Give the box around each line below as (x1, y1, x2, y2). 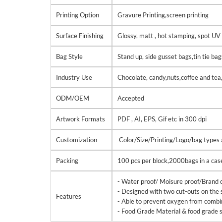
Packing (56, 157, 78, 165)
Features (56, 192, 81, 200)
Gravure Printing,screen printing (117, 11, 209, 19)
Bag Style (56, 53, 83, 60)
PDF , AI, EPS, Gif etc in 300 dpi (117, 115, 207, 123)
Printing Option (56, 11, 99, 19)
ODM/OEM (56, 94, 89, 102)
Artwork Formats (56, 115, 105, 123)
